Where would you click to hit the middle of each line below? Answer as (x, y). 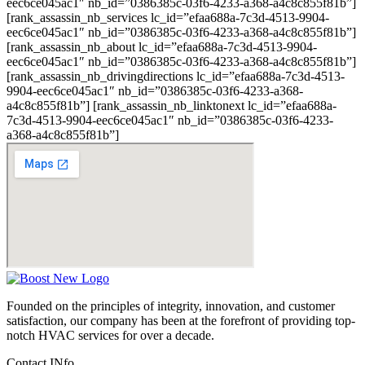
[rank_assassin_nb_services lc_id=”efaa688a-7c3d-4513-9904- (168, 18)
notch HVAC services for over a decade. (110, 336)
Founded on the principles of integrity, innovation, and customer (171, 306)
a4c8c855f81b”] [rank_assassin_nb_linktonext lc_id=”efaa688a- (172, 106)
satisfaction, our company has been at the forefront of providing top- (181, 321)
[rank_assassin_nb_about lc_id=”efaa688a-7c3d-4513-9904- (162, 47)
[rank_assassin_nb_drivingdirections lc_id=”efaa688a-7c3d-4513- (176, 77)
